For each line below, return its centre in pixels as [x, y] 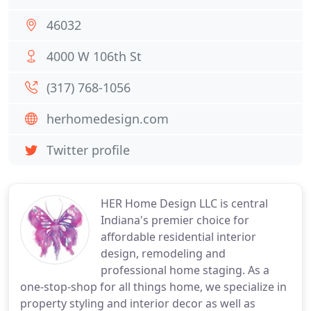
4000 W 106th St [94, 56]
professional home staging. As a [185, 270]
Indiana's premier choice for [175, 220]
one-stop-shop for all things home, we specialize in [153, 287]
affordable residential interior [178, 237]
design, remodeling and [163, 253]
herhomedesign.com [108, 119]
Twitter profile [88, 150]
